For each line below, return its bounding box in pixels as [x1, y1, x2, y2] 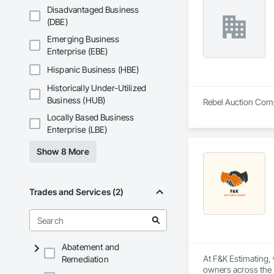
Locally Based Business [47, 112, 135, 123]
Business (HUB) [47, 95, 106, 106]
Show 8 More [37, 146, 89, 157]
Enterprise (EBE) [47, 46, 108, 57]
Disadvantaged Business [47, 4, 139, 15]
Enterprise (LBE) [47, 124, 108, 135]
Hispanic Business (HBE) [47, 64, 139, 75]
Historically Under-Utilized [47, 83, 147, 94]
